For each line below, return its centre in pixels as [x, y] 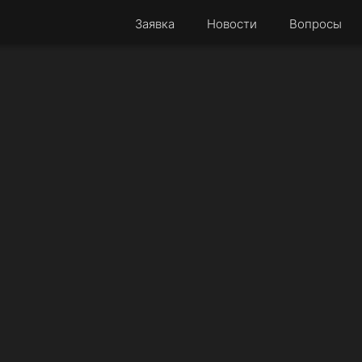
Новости [232, 23]
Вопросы [316, 23]
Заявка [155, 23]
